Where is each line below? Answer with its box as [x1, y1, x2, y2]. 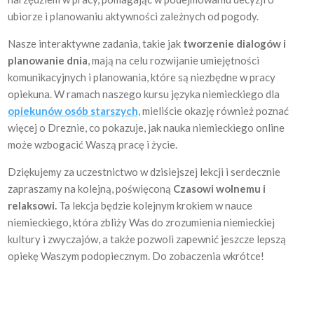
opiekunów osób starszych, [8, 104, 141, 117]
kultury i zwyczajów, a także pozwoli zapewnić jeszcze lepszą [8, 233, 287, 245]
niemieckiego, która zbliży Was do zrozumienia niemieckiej [8, 216, 275, 228]
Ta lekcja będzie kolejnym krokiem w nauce [57, 199, 253, 212]
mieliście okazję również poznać [140, 104, 289, 117]
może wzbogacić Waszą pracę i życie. [8, 138, 178, 151]
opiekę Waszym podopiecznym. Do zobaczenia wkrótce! [8, 250, 265, 262]
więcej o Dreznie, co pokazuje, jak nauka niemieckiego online [8, 121, 285, 134]
